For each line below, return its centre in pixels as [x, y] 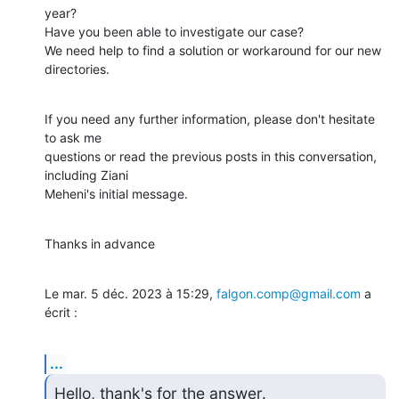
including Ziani [86, 175]
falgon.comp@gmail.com [289, 293]
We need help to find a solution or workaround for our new [213, 50]
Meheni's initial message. [116, 193]
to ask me [73, 137]
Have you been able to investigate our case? [174, 31]
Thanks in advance [100, 243]
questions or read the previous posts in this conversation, [211, 156]
